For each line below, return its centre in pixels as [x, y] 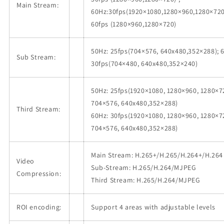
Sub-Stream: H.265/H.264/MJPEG [144, 168]
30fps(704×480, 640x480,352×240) [144, 64]
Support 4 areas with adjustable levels [153, 207]
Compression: [39, 174]
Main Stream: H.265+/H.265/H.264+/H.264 [157, 155]
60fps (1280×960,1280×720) [134, 24]
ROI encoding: [39, 207]
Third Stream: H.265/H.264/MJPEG [146, 180]
